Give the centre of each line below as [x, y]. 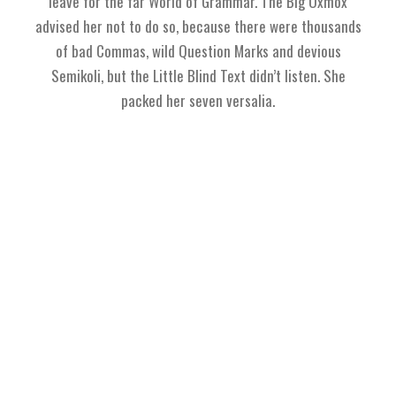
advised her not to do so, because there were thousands [198, 26]
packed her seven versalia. [198, 100]
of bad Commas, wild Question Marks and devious [198, 51]
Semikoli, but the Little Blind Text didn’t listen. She [198, 76]
